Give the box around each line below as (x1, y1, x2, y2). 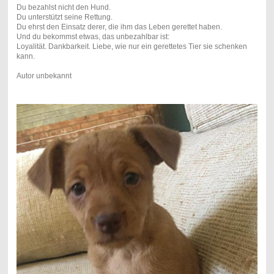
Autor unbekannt (16, 71, 72, 80)
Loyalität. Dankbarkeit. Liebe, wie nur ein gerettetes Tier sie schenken (16, 42, 247, 51)
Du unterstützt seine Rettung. (16, 12, 113, 21)
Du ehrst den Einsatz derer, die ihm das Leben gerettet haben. (16, 22, 222, 31)
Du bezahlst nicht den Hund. (16, 2, 111, 12)
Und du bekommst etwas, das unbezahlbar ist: (16, 32, 169, 41)
